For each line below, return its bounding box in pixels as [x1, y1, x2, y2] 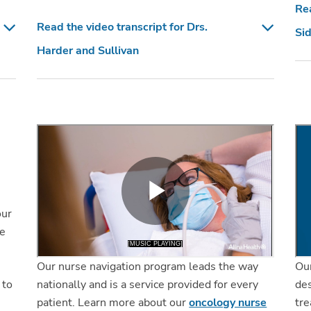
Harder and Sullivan [37, 42, 140, 58]
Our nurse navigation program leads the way [37, 258, 259, 274]
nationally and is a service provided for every [37, 276, 259, 292]
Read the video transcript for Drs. [37, 19, 208, 35]
